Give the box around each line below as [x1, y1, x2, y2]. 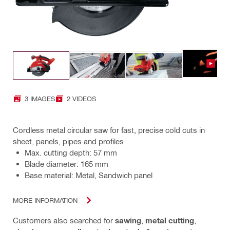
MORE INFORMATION [13, 196, 78, 204]
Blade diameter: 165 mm [25, 159, 108, 168]
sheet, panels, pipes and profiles [13, 136, 124, 146]
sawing [115, 215, 141, 225]
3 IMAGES [25, 94, 55, 103]
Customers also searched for [13, 215, 115, 225]
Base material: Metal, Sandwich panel [25, 170, 152, 180]
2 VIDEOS [67, 94, 96, 103]
